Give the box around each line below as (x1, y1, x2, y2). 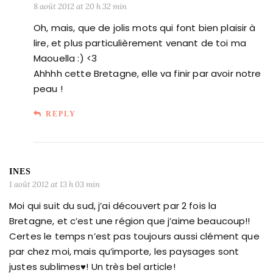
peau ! (34, 82, 63, 95)
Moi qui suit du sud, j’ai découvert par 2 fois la (9, 199, 217, 212)
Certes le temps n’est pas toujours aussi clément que (9, 229, 260, 243)
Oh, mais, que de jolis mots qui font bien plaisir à (34, 21, 256, 34)
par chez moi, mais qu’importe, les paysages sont (9, 244, 239, 258)
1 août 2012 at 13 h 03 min (9, 179, 100, 190)
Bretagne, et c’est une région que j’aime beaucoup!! (9, 214, 250, 227)
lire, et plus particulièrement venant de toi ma (34, 36, 247, 49)
